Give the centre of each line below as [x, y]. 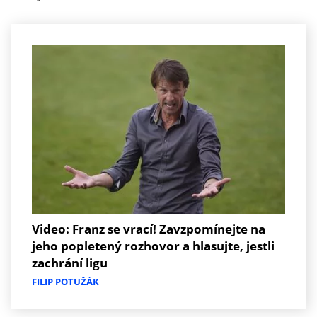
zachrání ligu [70, 263]
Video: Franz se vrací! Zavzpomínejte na [149, 229]
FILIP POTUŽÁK [65, 282]
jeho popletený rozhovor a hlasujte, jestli [153, 246]
